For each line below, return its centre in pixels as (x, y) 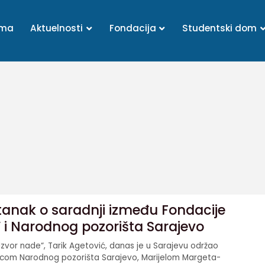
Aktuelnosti (58, 28)
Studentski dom (221, 28)
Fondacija (134, 28)
